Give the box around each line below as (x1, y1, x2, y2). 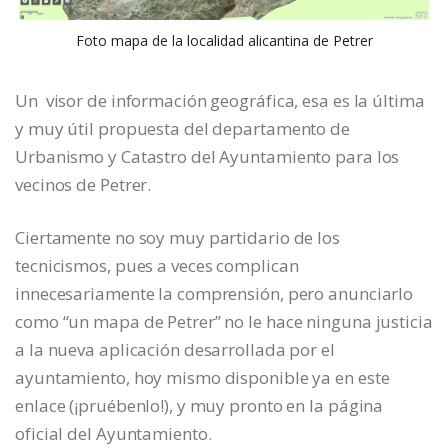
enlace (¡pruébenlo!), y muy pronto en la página (15, 394, 384, 418)
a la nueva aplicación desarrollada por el (15, 338, 335, 362)
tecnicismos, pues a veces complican (15, 254, 299, 278)
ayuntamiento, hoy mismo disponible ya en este (15, 366, 390, 390)
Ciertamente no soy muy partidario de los (15, 226, 340, 250)
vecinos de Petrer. (15, 173, 152, 197)
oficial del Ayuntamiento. (15, 422, 212, 446)
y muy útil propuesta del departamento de (15, 117, 350, 141)
